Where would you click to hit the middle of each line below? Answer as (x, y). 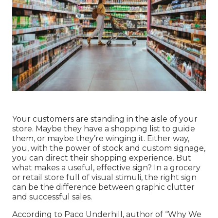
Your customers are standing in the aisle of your (105, 119)
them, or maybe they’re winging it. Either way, (101, 139)
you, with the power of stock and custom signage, (109, 148)
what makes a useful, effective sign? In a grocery (106, 168)
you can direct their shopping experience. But (102, 158)
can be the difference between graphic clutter (103, 187)
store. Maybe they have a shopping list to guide (104, 129)
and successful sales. (52, 197)
